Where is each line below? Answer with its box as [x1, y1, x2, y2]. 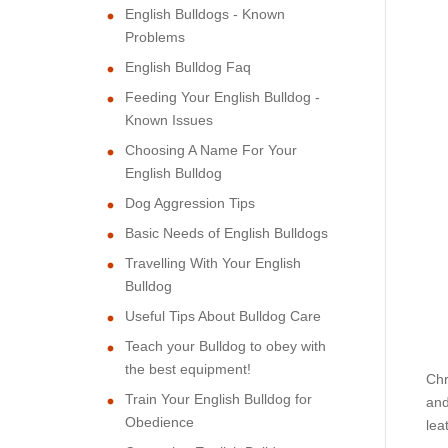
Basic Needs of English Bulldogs [125, 224, 328, 241]
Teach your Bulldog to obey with [125, 337, 326, 354]
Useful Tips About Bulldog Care [125, 307, 321, 324]
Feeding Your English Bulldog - [125, 88, 320, 105]
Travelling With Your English [125, 254, 301, 271]
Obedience [125, 413, 194, 430]
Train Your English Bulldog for [125, 390, 312, 407]
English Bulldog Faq [125, 58, 251, 75]
